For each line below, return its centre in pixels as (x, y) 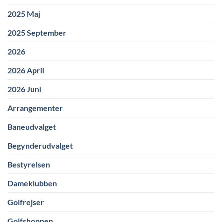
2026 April (26, 70)
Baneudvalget (32, 127)
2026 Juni (24, 89)
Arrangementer (35, 108)
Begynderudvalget (40, 146)
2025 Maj (24, 14)
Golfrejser (26, 202)
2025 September (37, 33)
